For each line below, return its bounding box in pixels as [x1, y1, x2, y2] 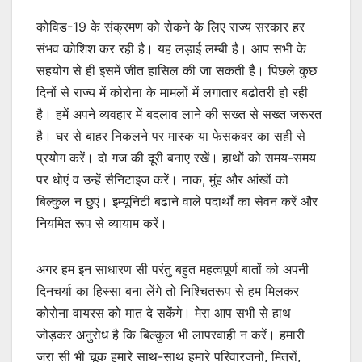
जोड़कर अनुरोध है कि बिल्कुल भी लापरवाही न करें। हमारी [36, 326, 305, 343]
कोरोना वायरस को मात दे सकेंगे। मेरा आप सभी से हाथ [36, 304, 291, 321]
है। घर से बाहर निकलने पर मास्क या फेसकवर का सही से [36, 127, 305, 144]
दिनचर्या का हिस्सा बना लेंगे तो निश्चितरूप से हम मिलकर [36, 282, 299, 299]
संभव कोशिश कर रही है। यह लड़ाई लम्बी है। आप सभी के [36, 40, 306, 57]
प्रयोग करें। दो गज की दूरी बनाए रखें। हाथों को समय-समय [36, 149, 316, 166]
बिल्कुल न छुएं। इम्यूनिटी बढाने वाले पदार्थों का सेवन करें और [36, 192, 318, 209]
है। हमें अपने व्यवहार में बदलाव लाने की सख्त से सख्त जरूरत [36, 105, 322, 122]
